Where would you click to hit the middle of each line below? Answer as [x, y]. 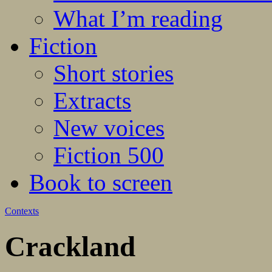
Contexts [22, 211]
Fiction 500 [109, 155]
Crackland [70, 246]
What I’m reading [138, 19]
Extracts [92, 101]
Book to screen [101, 183]
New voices [109, 128]
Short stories [114, 73]
